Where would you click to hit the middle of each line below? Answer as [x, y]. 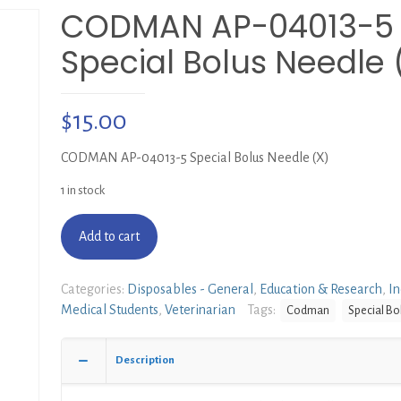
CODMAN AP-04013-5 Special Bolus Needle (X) [195, 158]
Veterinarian [200, 310]
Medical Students [110, 310]
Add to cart [109, 236]
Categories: [94, 289]
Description [145, 360]
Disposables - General [190, 289]
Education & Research [321, 289]
